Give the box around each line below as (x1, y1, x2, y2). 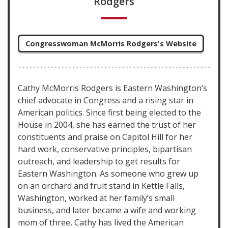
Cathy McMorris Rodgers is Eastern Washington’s (18, 82, 207, 94)
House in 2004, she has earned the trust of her (18, 119, 196, 130)
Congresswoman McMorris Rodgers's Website (25, 39, 196, 48)
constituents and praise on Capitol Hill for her (18, 131, 192, 142)
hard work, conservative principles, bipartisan (18, 144, 192, 155)
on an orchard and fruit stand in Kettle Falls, (18, 180, 185, 191)
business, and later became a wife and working (18, 205, 196, 216)
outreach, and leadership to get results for (18, 156, 180, 167)
